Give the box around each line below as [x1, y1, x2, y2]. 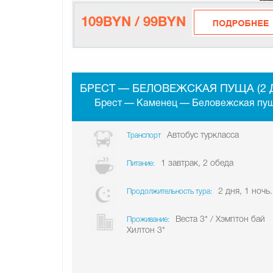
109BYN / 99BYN [81, 16, 186, 29]
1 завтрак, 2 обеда [161, 160, 233, 168]
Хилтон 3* [127, 227, 165, 235]
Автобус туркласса [167, 132, 239, 140]
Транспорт [127, 132, 161, 139]
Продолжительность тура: [127, 188, 212, 195]
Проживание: [127, 216, 169, 223]
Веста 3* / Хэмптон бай [175, 216, 265, 224]
